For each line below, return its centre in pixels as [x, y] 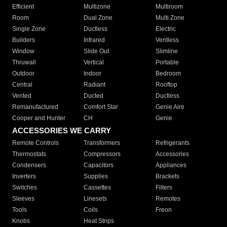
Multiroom [169, 7]
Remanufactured [35, 107]
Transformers [102, 143]
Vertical [94, 63]
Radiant [95, 85]
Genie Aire [170, 107]
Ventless [167, 40]
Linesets [96, 199]
